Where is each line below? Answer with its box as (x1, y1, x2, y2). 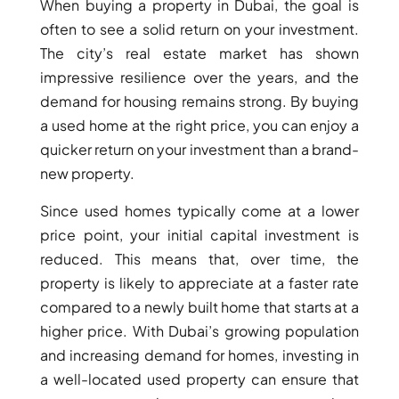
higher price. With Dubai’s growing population (40, 322, 359, 341)
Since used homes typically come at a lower (40, 201, 359, 221)
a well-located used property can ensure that (40, 370, 359, 389)
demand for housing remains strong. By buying (40, 92, 359, 111)
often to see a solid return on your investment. (40, 20, 359, 39)
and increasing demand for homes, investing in (40, 346, 359, 365)
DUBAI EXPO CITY (123, 189, 213, 205)
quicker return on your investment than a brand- (40, 140, 359, 159)
